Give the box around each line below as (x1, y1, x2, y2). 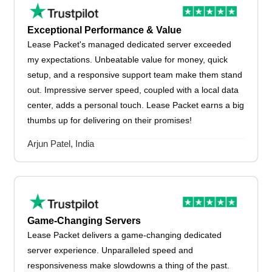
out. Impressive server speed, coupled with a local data (27, 84, 239, 95)
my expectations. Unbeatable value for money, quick (27, 54, 228, 64)
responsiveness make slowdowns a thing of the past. (27, 260, 230, 270)
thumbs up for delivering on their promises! (27, 115, 192, 125)
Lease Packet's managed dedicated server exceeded (27, 39, 232, 49)
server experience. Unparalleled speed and (27, 245, 194, 255)
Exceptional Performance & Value (27, 24, 182, 35)
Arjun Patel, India (27, 138, 95, 149)
